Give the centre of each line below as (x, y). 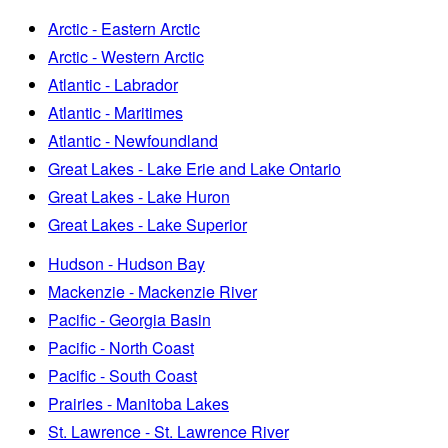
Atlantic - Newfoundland (133, 140)
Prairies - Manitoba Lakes (138, 403)
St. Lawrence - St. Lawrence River (168, 431)
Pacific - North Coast (121, 347)
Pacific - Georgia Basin (129, 319)
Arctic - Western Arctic (126, 56)
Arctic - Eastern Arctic (124, 28)
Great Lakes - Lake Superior (147, 224)
